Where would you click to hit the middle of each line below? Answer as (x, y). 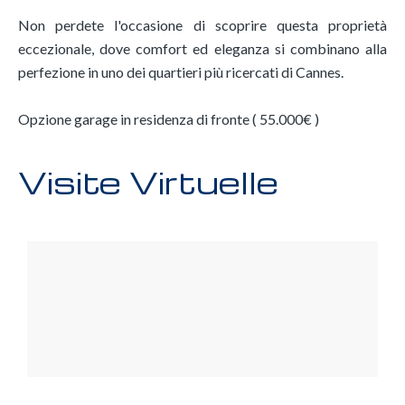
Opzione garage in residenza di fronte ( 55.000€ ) (169, 119)
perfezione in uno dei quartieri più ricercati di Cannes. (181, 72)
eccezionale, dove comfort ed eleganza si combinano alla (202, 48)
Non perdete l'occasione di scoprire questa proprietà (202, 25)
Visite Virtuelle (148, 182)
